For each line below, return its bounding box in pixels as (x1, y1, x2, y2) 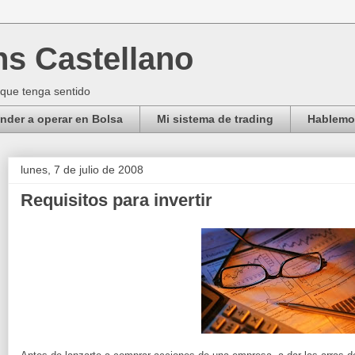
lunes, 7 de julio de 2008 (21, 162, 143, 176)
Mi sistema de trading (157, 113, 273, 126)
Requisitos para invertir (21, 189, 212, 210)
